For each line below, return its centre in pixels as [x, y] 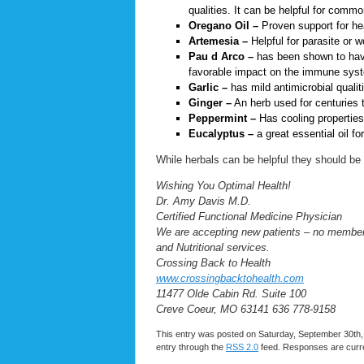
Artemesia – [218, 41]
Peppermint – [222, 119]
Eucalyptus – [221, 134]
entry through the [191, 347]
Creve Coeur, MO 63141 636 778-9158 [246, 310]
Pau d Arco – [221, 57]
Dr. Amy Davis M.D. [204, 201]
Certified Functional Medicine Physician [249, 217]
